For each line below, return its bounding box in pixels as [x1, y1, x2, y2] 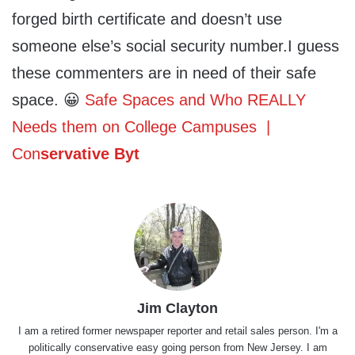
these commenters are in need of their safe [12, 64, 316, 82]
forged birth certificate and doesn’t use [12, 10, 282, 29]
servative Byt [40, 145, 139, 163]
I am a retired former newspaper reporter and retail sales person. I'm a [17, 325, 338, 338]
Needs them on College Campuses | [12, 118, 270, 136]
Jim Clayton [137, 300, 218, 317]
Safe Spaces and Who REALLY [85, 91, 306, 109]
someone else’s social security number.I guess [12, 37, 339, 55]
